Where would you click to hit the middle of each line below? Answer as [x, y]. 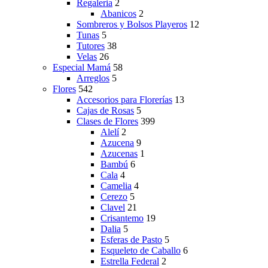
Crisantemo [122, 218]
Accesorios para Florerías [124, 99]
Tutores [91, 45]
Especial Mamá [82, 67]
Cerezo [114, 196]
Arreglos [93, 78]
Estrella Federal [130, 261]
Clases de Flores [107, 121]
